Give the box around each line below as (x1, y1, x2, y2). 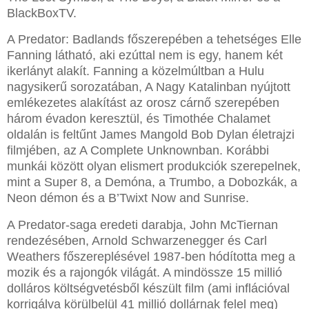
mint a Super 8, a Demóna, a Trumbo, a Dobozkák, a (7, 175, 297, 190)
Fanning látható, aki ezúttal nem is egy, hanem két (7, 48, 283, 63)
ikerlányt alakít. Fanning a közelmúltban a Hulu (7, 64, 264, 79)
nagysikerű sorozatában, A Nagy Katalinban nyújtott (7, 80, 290, 94)
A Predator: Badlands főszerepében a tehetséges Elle (7, 32, 301, 47)
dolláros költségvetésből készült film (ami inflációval (7, 281, 290, 296)
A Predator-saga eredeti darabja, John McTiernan (7, 218, 278, 232)
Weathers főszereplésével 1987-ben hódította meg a (7, 250, 295, 264)
